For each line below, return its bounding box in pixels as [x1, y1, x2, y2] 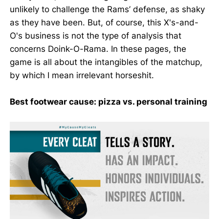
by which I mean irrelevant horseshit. [10, 70, 154, 80]
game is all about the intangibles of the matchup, [10, 57, 202, 67]
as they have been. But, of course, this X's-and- [10, 17, 198, 27]
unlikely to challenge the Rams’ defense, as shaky [10, 4, 205, 14]
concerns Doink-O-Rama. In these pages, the [10, 44, 186, 54]
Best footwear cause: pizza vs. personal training [10, 96, 207, 107]
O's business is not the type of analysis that [10, 30, 181, 41]
